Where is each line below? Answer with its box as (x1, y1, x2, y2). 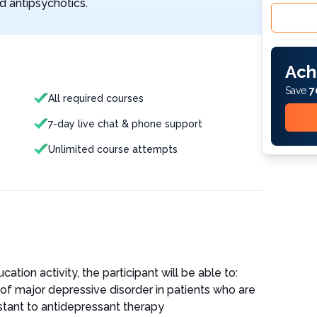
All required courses (48, 93, 144, 104)
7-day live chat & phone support (48, 118, 202, 129)
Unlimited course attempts (48, 144, 178, 155)
